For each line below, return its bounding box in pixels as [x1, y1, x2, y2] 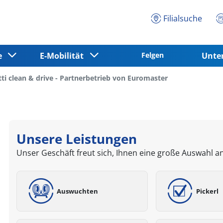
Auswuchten [57, 186, 99, 196]
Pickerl [196, 186, 219, 196]
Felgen [141, 50, 164, 60]
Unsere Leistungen [16, 130, 137, 148]
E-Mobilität [40, 50, 88, 61]
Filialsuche [163, 12, 202, 24]
